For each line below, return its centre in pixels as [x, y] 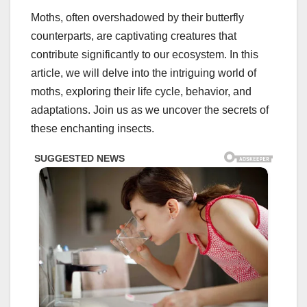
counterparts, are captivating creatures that [134, 36]
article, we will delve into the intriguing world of [144, 73]
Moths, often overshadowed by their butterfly [137, 17]
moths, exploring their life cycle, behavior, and [141, 91]
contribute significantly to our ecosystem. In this [145, 54]
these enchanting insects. [93, 128]
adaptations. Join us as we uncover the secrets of [150, 110]
